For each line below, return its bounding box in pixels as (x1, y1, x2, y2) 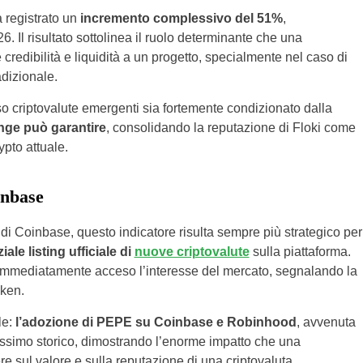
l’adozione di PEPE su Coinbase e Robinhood (11, 314, 297, 329)
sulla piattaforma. (249, 244, 351, 258)
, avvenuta (296, 314, 356, 329)
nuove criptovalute (134, 244, 250, 258)
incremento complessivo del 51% (79, 11, 283, 25)
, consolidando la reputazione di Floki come (105, 120, 356, 135)
